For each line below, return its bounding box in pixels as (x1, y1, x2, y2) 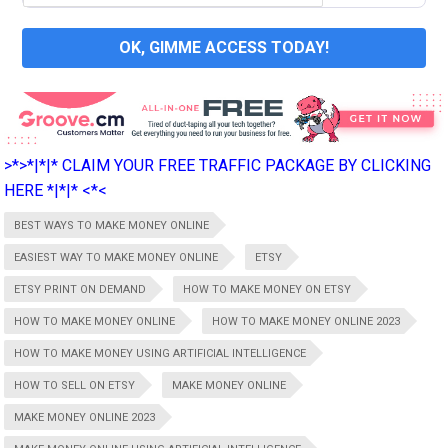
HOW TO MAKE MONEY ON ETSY (183, 282, 352, 296)
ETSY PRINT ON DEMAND (14, 282, 147, 296)
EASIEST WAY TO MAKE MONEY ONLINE (14, 250, 219, 264)
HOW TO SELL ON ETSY (14, 378, 136, 392)
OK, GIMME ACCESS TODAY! (119, 37, 329, 57)
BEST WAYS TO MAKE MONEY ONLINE (14, 218, 210, 232)
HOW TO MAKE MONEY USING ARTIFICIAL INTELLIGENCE (14, 346, 307, 360)
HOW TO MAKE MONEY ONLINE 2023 (212, 314, 401, 328)
